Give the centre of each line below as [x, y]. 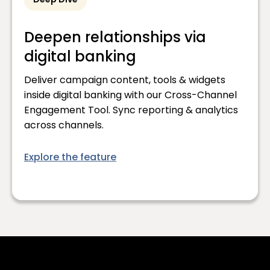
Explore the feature [70, 158]
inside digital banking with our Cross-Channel [130, 96]
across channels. [64, 126]
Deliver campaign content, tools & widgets [125, 81]
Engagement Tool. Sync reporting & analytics [131, 111]
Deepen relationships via [115, 39]
